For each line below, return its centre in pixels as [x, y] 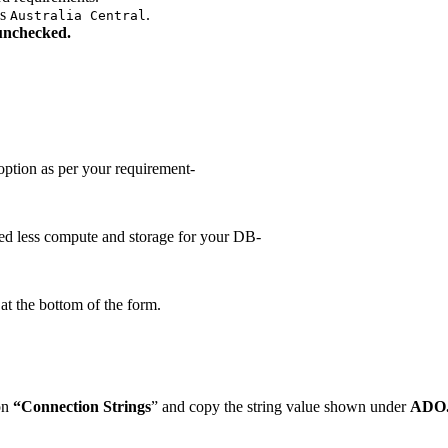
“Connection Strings [82, 406]
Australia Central [78, 15]
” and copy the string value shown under [280, 406]
